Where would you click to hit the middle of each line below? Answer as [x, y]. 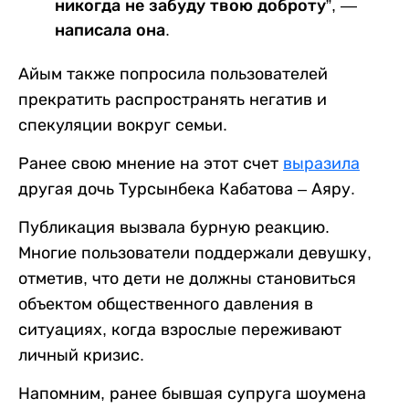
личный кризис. [81, 355]
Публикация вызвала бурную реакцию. [174, 227]
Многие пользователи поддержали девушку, [195, 252]
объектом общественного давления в [166, 304]
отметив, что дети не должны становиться [187, 278]
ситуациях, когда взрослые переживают [180, 329]
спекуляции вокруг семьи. [123, 125]
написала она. [112, 30]
